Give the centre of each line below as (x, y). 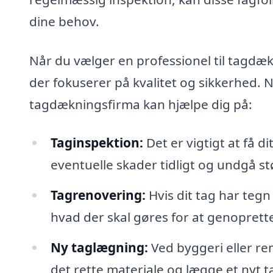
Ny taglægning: (99, 247)
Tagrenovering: (98, 195)
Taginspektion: (97, 143)
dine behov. (64, 21)
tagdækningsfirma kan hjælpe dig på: (141, 104)
